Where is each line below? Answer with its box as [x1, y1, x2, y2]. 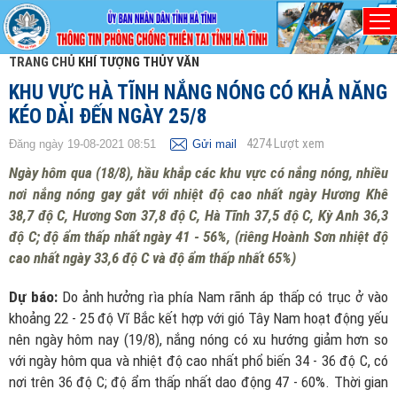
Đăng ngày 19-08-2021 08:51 [9, 137, 156, 151]
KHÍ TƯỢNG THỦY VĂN [78, 54, 199, 70]
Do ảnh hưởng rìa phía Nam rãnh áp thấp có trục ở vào [61, 288, 389, 306]
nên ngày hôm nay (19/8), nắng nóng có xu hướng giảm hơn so [9, 331, 388, 348]
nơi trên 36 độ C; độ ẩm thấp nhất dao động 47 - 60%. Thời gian [9, 373, 388, 391]
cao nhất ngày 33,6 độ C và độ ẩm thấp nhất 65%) [9, 249, 296, 267]
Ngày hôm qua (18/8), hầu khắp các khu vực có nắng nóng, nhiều [9, 164, 388, 182]
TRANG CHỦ [9, 54, 75, 70]
